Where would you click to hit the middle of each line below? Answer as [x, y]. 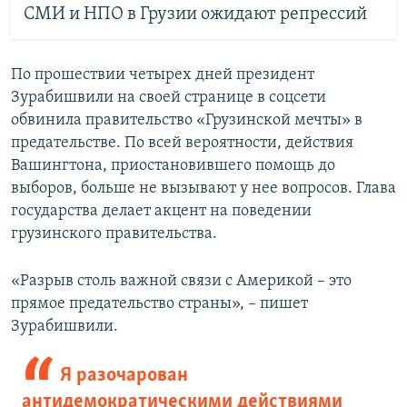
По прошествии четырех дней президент [163, 74]
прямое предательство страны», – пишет [159, 303]
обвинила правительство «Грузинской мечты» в [187, 120]
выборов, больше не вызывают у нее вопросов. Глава [203, 188]
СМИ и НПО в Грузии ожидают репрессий [195, 15]
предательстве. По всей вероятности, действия [182, 143]
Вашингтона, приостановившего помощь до [173, 165]
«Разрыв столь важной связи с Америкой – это [181, 281]
